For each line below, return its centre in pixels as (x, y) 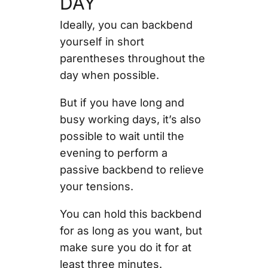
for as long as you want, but (131, 231)
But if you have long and (122, 103)
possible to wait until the (122, 136)
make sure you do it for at (125, 248)
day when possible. (109, 75)
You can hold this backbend (130, 214)
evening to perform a (113, 153)
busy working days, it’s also (130, 120)
